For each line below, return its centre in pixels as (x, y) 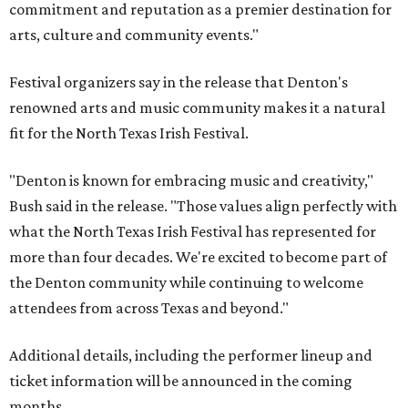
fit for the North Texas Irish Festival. (129, 133)
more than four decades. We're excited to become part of (198, 257)
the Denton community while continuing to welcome (186, 283)
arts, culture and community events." (134, 35)
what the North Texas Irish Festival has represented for (193, 232)
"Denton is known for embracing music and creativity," (191, 181)
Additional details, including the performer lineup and (191, 356)
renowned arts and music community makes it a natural (197, 108)
